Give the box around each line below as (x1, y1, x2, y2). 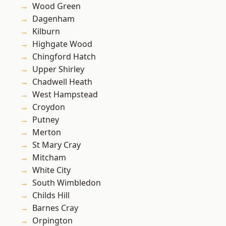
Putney (32, 114, 59, 126)
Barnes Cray (32, 202, 78, 214)
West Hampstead (32, 89, 98, 100)
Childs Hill (32, 190, 70, 201)
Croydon (32, 101, 65, 113)
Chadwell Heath (32, 76, 92, 88)
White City (32, 164, 71, 176)
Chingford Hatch (32, 51, 96, 63)
